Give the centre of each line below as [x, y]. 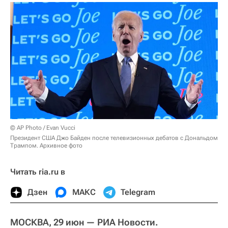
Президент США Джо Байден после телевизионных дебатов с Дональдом [114, 138]
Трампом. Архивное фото [46, 145]
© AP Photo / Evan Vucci [43, 127]
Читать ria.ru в [38, 172]
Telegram [138, 192]
